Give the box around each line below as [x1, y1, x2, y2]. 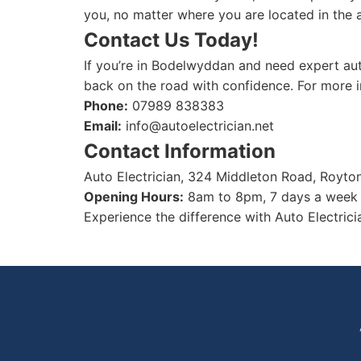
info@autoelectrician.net [126, 118, 274, 134]
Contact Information [84, 139, 276, 163]
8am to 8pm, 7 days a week [184, 189, 358, 205]
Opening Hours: [84, 189, 184, 205]
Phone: [84, 98, 128, 114]
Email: [84, 118, 122, 134]
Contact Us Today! [84, 28, 259, 52]
